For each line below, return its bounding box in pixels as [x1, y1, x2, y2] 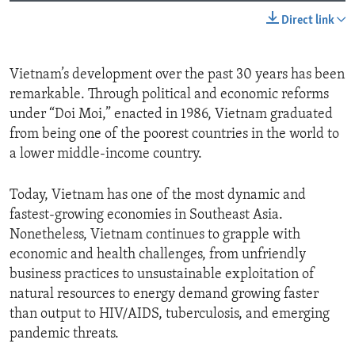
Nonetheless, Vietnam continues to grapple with [10, 227, 300, 243]
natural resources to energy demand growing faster [10, 287, 319, 303]
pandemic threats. [10, 326, 119, 342]
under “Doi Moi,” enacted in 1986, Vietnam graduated [10, 107, 333, 123]
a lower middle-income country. [10, 147, 202, 162]
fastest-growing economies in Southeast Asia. [10, 208, 283, 223]
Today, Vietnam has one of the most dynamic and [10, 188, 306, 204]
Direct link [281, 14, 334, 28]
